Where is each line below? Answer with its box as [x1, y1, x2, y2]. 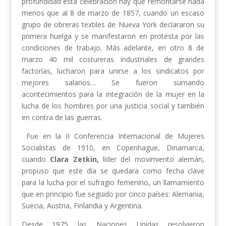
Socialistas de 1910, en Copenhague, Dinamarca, [21, 143, 205, 153]
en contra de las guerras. [21, 112, 102, 123]
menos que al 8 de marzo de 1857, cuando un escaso [21, 8, 205, 18]
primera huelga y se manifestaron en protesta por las [21, 31, 205, 41]
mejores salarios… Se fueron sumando [21, 78, 205, 88]
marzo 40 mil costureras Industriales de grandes [21, 54, 205, 65]
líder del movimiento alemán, [98, 154, 205, 164]
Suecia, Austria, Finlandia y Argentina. [21, 201, 143, 211]
